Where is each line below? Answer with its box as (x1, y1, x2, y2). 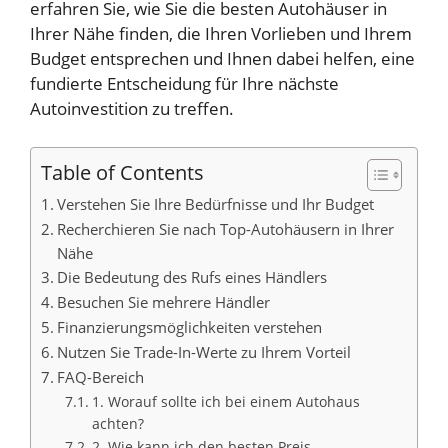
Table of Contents (41, 157, 204, 186)
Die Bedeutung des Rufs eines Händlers (57, 266, 328, 287)
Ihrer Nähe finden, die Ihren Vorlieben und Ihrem (30, 22, 412, 46)
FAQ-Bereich (57, 366, 145, 387)
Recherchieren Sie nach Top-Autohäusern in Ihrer (57, 218, 395, 239)
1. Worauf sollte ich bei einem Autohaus (91, 391, 360, 411)
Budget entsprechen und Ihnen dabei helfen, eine (30, 47, 415, 71)
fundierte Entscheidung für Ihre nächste (30, 72, 339, 96)
